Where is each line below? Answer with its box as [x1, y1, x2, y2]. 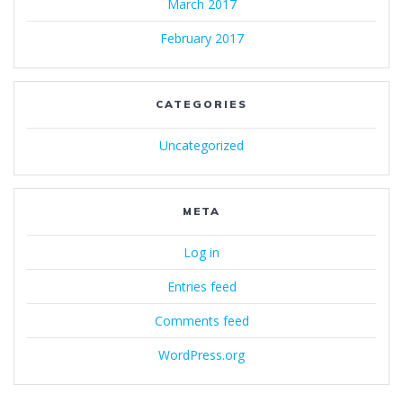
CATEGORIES [156, 97, 247, 112]
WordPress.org [158, 346, 245, 364]
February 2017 [159, 30, 244, 48]
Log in [184, 244, 219, 262]
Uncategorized [159, 137, 244, 155]
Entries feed [166, 278, 237, 296]
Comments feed [154, 312, 249, 330]
